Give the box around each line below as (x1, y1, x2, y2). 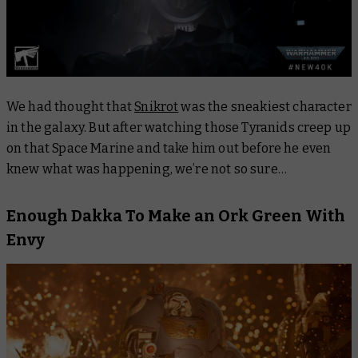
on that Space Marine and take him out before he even (6, 141, 332, 157)
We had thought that (6, 99, 135, 115)
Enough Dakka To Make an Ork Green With (6, 206, 345, 226)
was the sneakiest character (178, 99, 352, 115)
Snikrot (134, 99, 179, 115)
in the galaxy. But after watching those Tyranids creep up (6, 120, 352, 136)
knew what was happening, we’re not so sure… (6, 161, 290, 177)
